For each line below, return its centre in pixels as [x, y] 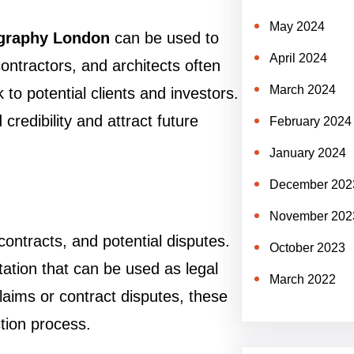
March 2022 [302, 279]
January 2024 [307, 153]
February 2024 [310, 121]
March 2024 [302, 90]
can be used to [164, 38]
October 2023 [307, 248]
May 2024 [297, 26]
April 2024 [298, 58]
